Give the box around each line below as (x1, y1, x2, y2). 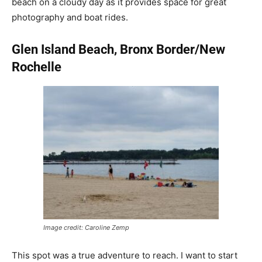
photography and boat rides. (12, 11, 128, 23)
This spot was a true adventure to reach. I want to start (12, 249, 237, 261)
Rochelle (12, 59, 61, 74)
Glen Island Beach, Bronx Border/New (12, 42, 225, 57)
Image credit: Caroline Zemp (43, 223, 129, 232)
